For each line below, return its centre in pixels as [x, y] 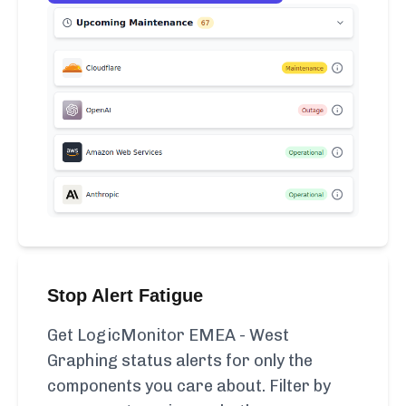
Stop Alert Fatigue [125, 296]
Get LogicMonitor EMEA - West [168, 336]
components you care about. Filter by [189, 387]
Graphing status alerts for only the [180, 361]
